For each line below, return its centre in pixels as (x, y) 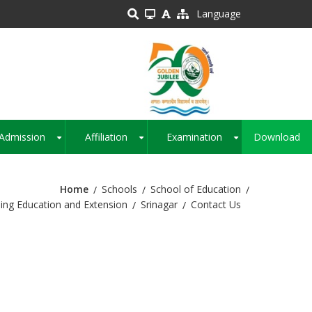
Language (219, 14)
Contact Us (216, 205)
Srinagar (159, 205)
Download (277, 137)
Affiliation (106, 137)
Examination (195, 137)
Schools (119, 189)
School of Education (196, 189)
